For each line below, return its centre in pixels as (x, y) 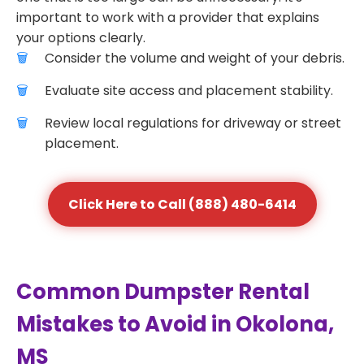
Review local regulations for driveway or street (193, 123)
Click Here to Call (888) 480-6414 (182, 204)
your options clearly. (81, 38)
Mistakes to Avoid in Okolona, (175, 324)
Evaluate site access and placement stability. (189, 91)
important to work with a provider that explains (168, 17)
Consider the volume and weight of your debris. (195, 58)
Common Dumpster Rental (163, 292)
